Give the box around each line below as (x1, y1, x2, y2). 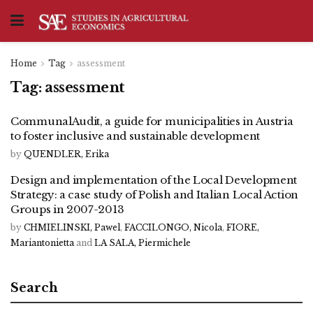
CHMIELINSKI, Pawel (24, 222, 120, 233)
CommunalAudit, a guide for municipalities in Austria (10, 115, 293, 128)
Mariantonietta (10, 238, 74, 248)
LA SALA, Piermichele (94, 238, 191, 248)
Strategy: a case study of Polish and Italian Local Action (10, 188, 298, 201)
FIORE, (226, 222, 259, 233)
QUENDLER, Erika (24, 149, 109, 159)
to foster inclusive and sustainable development (10, 129, 260, 143)
